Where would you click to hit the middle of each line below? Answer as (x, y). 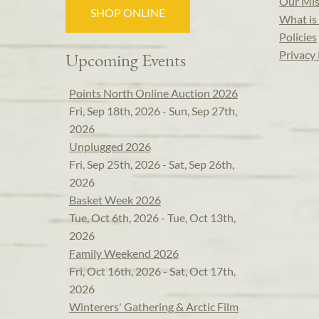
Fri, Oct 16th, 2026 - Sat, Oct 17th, (152, 271)
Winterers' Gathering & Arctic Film (153, 307)
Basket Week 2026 (115, 200)
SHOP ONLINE (128, 13)
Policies (298, 37)
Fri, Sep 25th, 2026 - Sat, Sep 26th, (151, 164)
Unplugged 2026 (110, 147)
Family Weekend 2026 (124, 253)
